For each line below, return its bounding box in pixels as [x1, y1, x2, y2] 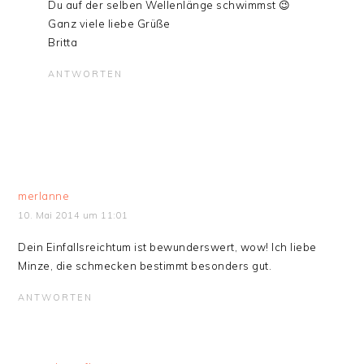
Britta [48, 36, 78, 49]
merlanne [18, 189, 70, 202]
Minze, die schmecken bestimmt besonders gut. [18, 259, 272, 272]
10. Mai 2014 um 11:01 [18, 210, 128, 221]
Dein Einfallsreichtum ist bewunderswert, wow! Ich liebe [18, 240, 317, 253]
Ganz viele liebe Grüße [48, 17, 171, 30]
